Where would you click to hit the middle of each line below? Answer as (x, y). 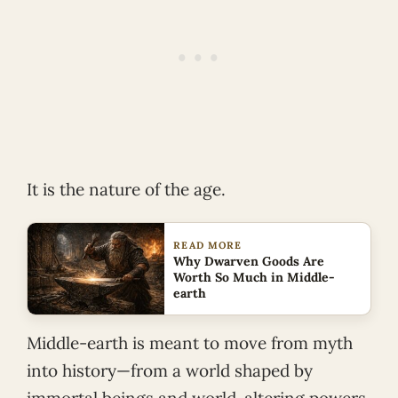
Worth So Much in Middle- (255, 277)
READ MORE (208, 245)
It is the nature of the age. (126, 190)
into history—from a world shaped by (170, 371)
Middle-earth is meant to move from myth (190, 343)
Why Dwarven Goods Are (249, 261)
